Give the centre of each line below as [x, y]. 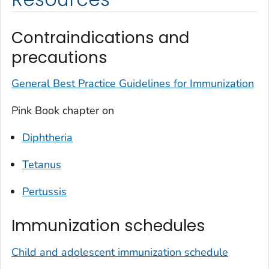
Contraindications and [100, 38]
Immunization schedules [108, 226]
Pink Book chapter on [63, 111]
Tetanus [42, 165]
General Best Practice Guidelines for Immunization [133, 84]
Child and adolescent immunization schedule [120, 252]
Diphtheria [47, 138]
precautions [59, 57]
